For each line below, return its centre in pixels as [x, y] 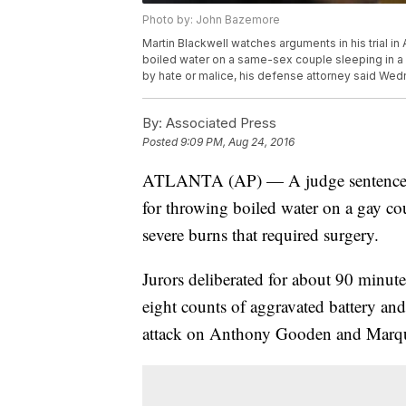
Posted [161, 142]
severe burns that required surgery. [261, 235]
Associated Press [219, 123]
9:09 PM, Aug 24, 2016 [237, 142]
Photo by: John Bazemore [211, 20]
